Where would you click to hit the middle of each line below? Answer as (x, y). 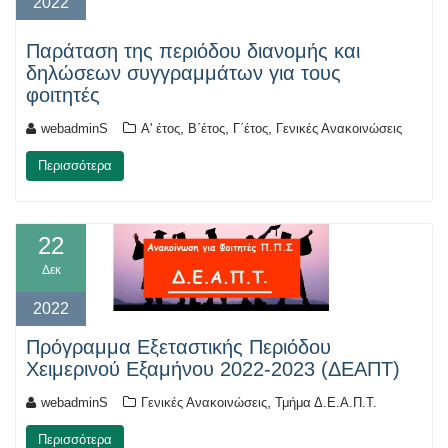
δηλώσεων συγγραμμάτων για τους (183, 73)
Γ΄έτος (250, 129)
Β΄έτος (206, 129)
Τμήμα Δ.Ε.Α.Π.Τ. (326, 402)
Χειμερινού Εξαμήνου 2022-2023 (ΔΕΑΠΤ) (213, 368)
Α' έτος (160, 129)
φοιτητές (63, 95)
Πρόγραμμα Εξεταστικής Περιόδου (178, 346)
